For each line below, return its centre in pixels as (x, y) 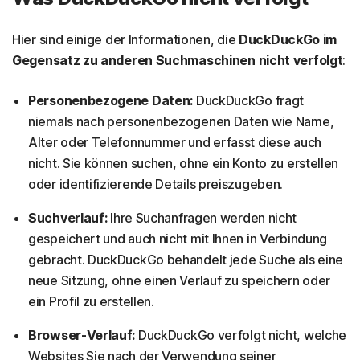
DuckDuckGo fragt (249, 100)
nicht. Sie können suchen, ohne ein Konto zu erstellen (184, 163)
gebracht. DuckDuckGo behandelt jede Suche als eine (186, 259)
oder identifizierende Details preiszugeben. (156, 184)
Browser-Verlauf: (82, 335)
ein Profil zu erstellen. (91, 301)
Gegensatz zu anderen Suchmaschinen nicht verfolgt (178, 60)
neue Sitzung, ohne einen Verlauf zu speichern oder (180, 280)
